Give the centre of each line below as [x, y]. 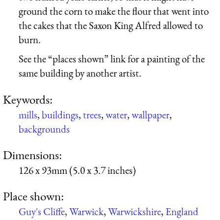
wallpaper [151, 114]
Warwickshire [135, 212]
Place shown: [33, 196]
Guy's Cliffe [42, 212]
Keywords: [28, 99]
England [182, 212]
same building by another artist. [80, 73]
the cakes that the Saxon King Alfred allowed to [111, 25]
